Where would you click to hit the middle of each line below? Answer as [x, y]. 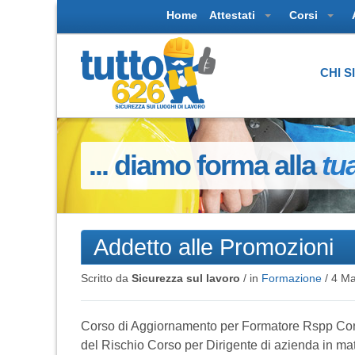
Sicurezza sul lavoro [186, 278]
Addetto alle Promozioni [214, 246]
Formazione [292, 278]
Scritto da [106, 278]
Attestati [234, 15]
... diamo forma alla [205, 165]
